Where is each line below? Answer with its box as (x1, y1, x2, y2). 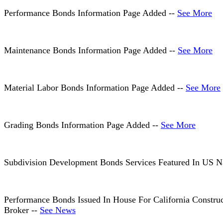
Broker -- (4, 205, 40, 216)
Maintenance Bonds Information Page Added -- (4, 45, 178, 56)
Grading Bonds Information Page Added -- (4, 120, 161, 130)
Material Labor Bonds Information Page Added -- (4, 83, 186, 93)
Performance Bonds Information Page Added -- (4, 8, 177, 18)
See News (40, 205, 76, 216)
